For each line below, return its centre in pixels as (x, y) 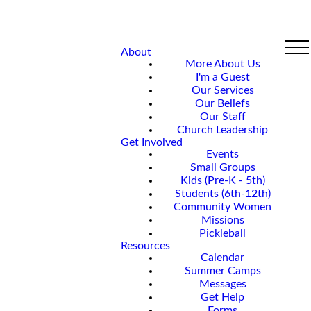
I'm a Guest (222, 77)
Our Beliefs (223, 103)
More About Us (222, 64)
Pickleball (223, 233)
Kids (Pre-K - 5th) (222, 180)
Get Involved (152, 142)
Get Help (223, 297)
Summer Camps (222, 270)
